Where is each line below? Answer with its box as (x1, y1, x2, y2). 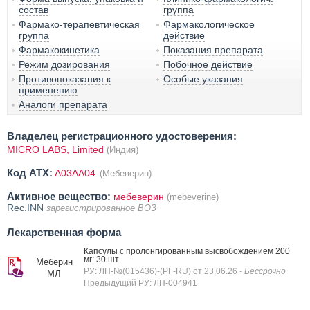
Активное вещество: (7, 190, 111, 203)
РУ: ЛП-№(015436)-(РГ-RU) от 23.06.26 (84, 266, 239, 277)
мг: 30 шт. (84, 255, 120, 265)
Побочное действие (163, 59, 253, 71)
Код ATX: (7, 167, 53, 179)
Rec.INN (7, 202, 46, 214)
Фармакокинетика (19, 44, 100, 56)
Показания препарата (163, 44, 264, 56)
